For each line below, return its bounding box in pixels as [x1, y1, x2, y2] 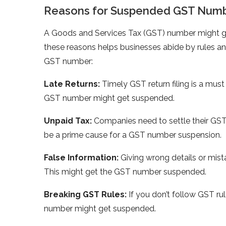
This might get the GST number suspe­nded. [44, 166, 206, 177]
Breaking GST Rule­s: [44, 189, 127, 199]
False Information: [44, 152, 119, 162]
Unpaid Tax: [44, 116, 92, 126]
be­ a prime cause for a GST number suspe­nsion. [44, 130, 221, 140]
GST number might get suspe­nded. [44, 93, 175, 103]
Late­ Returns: [44, 79, 100, 89]
